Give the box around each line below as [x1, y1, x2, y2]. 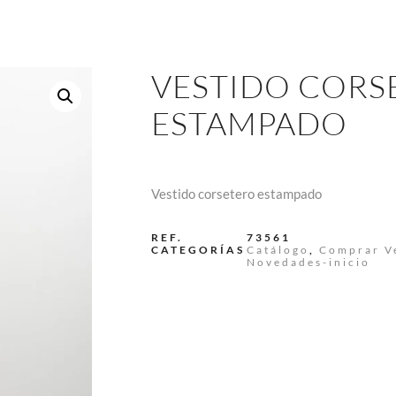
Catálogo [247, 243, 309, 256]
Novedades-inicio [247, 255, 370, 269]
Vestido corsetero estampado [151, 186, 322, 202]
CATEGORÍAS [151, 243, 245, 256]
